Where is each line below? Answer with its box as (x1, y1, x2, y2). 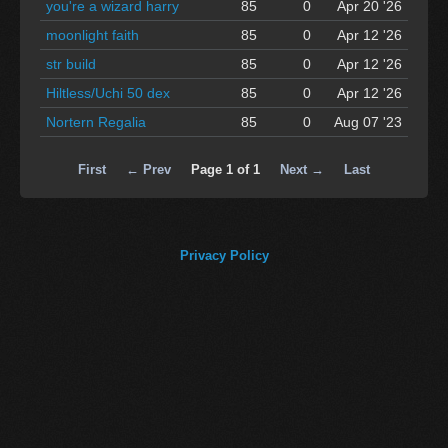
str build (46, 55, 96, 72)
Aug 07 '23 (334, 113, 402, 130)
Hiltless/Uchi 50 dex (46, 84, 170, 101)
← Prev (126, 161, 171, 177)
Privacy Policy (179, 247, 269, 263)
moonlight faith (46, 26, 139, 43)
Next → (280, 161, 324, 177)
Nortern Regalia (46, 113, 146, 130)
